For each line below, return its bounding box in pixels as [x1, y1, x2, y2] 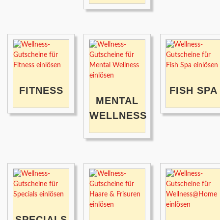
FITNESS [19, 85, 63, 96]
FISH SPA [169, 85, 218, 96]
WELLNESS [89, 110, 147, 121]
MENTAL [96, 95, 139, 107]
